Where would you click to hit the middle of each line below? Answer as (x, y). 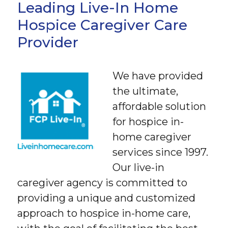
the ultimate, (146, 91)
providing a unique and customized (107, 198)
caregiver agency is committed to (103, 182)
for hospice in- (148, 121)
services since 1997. (161, 152)
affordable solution (160, 106)
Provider (48, 42)
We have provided (158, 76)
